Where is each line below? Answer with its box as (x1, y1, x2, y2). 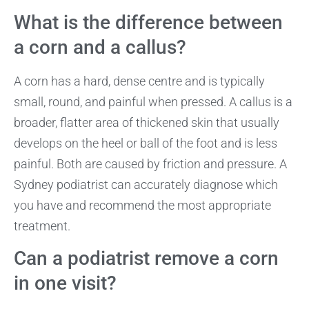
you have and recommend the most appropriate (14, 197, 271, 212)
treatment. (14, 218, 70, 233)
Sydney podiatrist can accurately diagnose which (14, 177, 278, 192)
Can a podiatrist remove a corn (14, 246, 279, 270)
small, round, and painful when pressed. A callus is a (14, 94, 292, 109)
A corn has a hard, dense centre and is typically (14, 73, 265, 88)
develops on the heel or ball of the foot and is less (14, 135, 277, 150)
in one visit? (14, 271, 117, 295)
